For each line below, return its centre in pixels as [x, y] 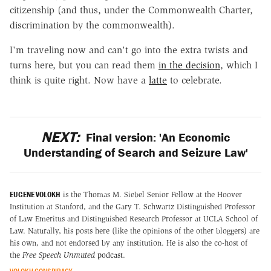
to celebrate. [194, 80]
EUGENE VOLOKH [35, 194]
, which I [239, 65]
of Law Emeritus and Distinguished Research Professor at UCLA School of [134, 218]
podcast [110, 255]
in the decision [189, 65]
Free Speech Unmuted [60, 255]
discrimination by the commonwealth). [92, 25]
